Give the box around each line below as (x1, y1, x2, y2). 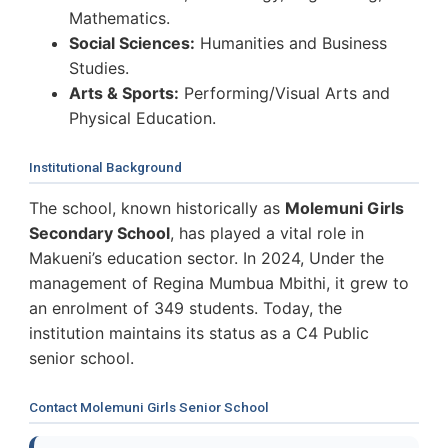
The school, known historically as (29, 197, 285, 218)
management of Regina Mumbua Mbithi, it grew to (29, 272, 409, 293)
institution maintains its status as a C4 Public (29, 322, 369, 343)
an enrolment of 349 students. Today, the (29, 297, 342, 318)
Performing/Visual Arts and (179, 82, 390, 103)
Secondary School (29, 222, 170, 243)
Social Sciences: (69, 32, 195, 53)
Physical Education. (69, 107, 216, 128)
